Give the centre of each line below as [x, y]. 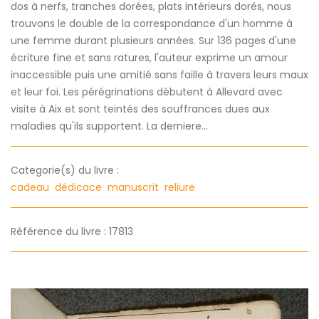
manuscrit [135, 188]
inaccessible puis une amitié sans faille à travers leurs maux [159, 75]
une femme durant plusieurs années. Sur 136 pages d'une [153, 41]
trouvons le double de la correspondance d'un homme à [152, 24]
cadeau [31, 188]
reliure [181, 188]
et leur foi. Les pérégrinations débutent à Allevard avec [147, 92]
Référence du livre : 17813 [72, 232]
